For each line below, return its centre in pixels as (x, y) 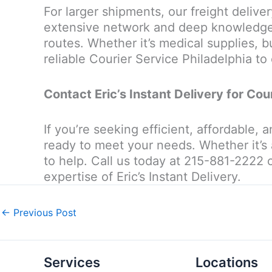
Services (72, 262)
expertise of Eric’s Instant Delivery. (142, 177)
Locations (227, 262)
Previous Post (43, 212)
